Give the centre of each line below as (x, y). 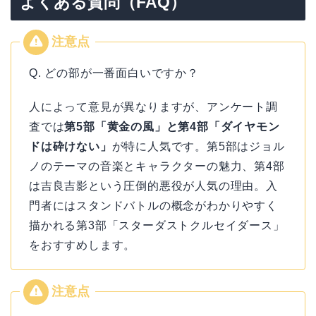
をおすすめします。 (83, 245)
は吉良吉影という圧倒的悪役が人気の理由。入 (153, 186)
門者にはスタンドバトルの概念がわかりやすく (153, 205)
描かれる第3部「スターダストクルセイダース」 (157, 225)
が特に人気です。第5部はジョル (198, 146)
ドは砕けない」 (71, 146)
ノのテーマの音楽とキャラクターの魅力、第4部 (157, 166)
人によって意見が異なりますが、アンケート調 (153, 107)
